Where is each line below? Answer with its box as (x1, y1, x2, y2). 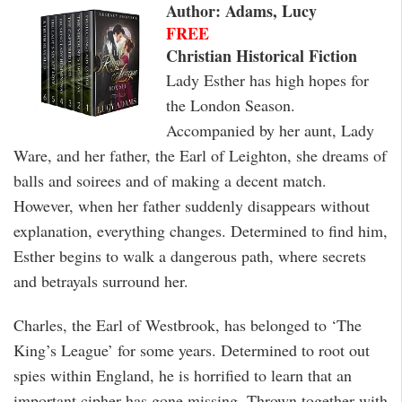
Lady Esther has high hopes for (166, 69, 369, 92)
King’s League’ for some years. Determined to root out (13, 338, 370, 361)
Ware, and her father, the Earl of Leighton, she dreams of (13, 144, 387, 167)
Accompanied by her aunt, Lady (166, 119, 374, 142)
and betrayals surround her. (13, 270, 188, 293)
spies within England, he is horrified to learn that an (13, 363, 352, 386)
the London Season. (166, 94, 295, 117)
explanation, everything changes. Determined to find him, (13, 220, 388, 242)
